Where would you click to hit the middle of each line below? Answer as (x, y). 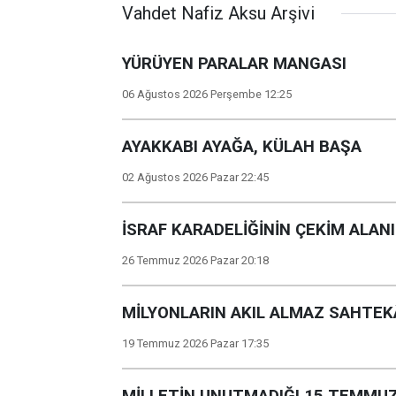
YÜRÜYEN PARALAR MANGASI (234, 64)
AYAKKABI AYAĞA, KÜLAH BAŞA (242, 147)
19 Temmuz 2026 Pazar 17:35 (195, 343)
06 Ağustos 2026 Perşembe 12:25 (207, 94)
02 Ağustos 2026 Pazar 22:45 (195, 177)
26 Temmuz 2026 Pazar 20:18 (195, 260)
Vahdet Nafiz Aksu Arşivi (218, 13)
